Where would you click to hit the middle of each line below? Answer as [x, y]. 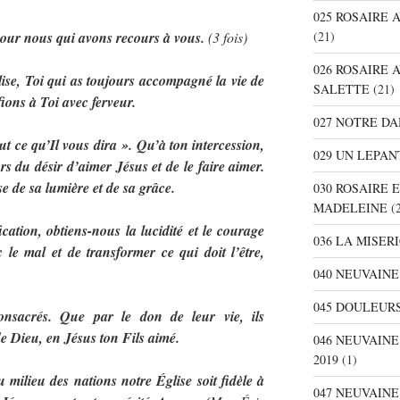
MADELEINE [350, 208]
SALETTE [341, 89]
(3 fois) [226, 37]
